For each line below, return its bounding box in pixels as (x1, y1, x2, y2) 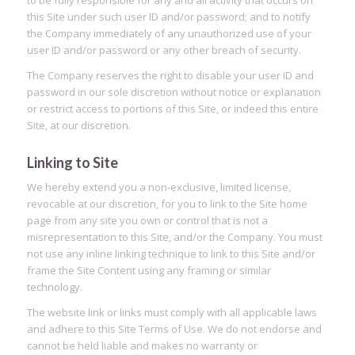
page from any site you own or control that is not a (26, 212, 268, 227)
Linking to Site (26, 153, 118, 171)
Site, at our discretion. (26, 117, 131, 132)
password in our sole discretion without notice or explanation (26, 84, 321, 99)
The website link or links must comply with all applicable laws (26, 304, 317, 319)
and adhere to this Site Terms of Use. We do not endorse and (26, 321, 322, 336)
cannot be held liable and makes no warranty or (26, 338, 258, 353)
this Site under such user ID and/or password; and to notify (26, 9, 311, 24)
